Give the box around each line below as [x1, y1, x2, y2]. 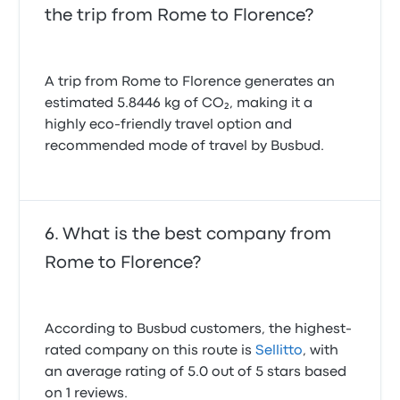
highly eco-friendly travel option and [45, 119, 293, 131]
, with [303, 345, 339, 357]
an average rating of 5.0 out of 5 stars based [45, 366, 347, 379]
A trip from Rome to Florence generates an [45, 76, 336, 88]
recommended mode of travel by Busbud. [45, 140, 325, 153]
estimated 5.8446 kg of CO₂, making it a [45, 97, 313, 110]
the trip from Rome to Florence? [45, 8, 314, 23]
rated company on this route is [45, 345, 256, 357]
